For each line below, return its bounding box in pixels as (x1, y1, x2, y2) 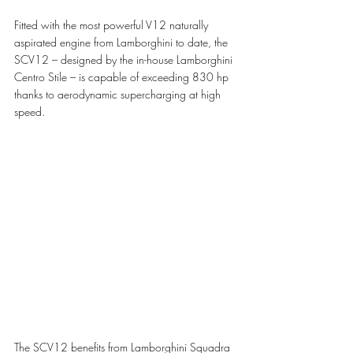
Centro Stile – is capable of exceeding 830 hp (14, 69, 232, 85)
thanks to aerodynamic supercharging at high (14, 87, 224, 102)
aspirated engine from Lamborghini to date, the (14, 35, 231, 50)
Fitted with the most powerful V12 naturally (14, 17, 211, 33)
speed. (14, 104, 45, 120)
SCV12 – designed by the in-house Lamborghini (14, 52, 236, 68)
